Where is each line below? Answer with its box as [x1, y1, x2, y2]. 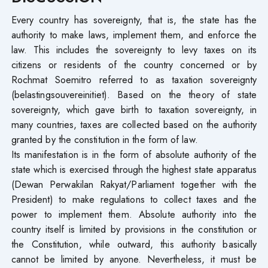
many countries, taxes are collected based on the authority [11, 117, 257, 132]
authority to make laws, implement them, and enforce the [11, 27, 257, 42]
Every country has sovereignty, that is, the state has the [11, 12, 257, 27]
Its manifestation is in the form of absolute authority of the [11, 147, 257, 162]
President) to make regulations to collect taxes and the [11, 191, 257, 206]
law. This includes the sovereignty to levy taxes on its [11, 42, 257, 57]
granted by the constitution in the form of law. [11, 132, 198, 147]
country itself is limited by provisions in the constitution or [11, 221, 257, 236]
